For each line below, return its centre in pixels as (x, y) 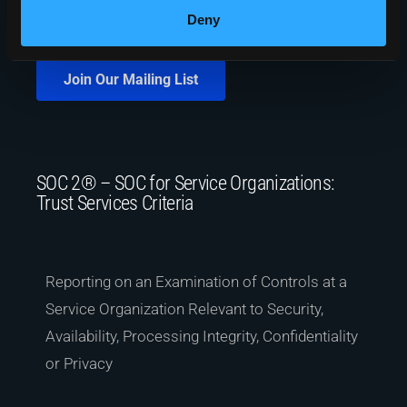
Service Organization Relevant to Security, (184, 309)
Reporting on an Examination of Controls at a (196, 282)
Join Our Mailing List (131, 79)
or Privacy (79, 363)
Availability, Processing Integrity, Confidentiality (202, 336)
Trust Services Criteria (115, 203)
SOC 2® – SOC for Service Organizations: (185, 183)
